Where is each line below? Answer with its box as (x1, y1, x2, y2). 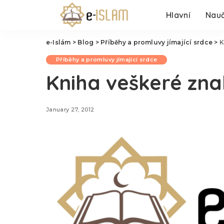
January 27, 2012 (46, 105, 94, 113)
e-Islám (46, 38, 71, 46)
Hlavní (165, 10, 190, 20)
